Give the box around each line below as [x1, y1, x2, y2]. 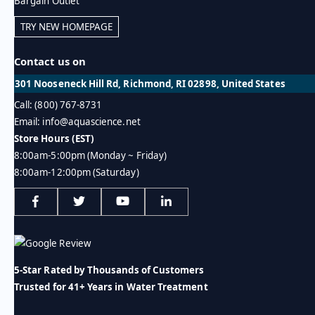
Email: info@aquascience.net [14, 115, 141, 128]
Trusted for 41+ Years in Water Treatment [14, 281, 208, 294]
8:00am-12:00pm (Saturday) [14, 165, 139, 179]
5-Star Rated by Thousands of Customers [14, 264, 205, 277]
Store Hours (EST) [14, 131, 95, 145]
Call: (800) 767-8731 [14, 98, 103, 111]
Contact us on [14, 54, 86, 69]
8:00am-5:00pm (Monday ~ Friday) [14, 148, 167, 162]
